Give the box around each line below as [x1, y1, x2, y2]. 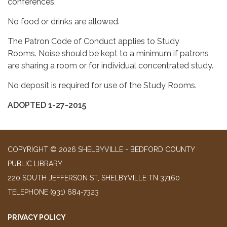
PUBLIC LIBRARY [8, 159, 62, 168]
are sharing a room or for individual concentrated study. [8, 60, 213, 70]
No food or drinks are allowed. [8, 16, 120, 26]
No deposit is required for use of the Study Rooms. [8, 80, 197, 90]
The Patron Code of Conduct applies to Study [8, 36, 179, 46]
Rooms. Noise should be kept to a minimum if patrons [8, 48, 209, 58]
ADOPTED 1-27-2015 [8, 100, 86, 110]
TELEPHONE [8, 187, 48, 196]
